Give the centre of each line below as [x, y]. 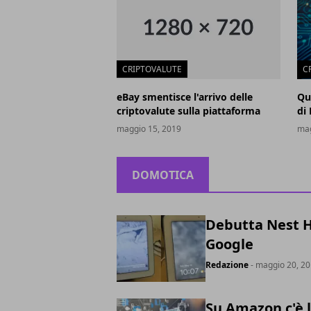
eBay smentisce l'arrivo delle [185, 97]
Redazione [227, 265]
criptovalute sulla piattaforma [188, 111]
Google [229, 244]
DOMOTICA [163, 175]
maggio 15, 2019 [149, 129]
